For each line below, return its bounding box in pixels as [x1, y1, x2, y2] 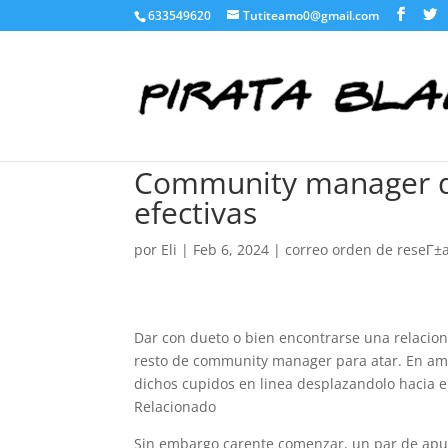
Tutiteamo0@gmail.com [243, 7, 380, 24]
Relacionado [134, 397, 217, 416]
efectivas [134, 192, 258, 233]
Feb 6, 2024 [193, 240, 270, 259]
